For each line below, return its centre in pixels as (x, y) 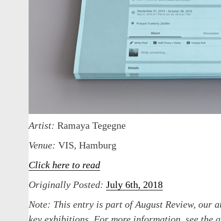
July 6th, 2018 (134, 185)
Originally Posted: (67, 185)
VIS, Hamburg (87, 145)
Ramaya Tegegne (92, 126)
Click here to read (64, 165)
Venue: (43, 145)
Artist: (43, 126)
